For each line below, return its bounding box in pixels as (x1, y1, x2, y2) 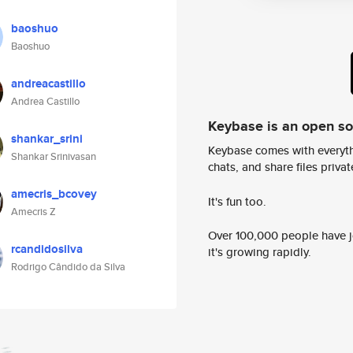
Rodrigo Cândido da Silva (11, 259, 125, 274)
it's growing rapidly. (208, 243, 311, 261)
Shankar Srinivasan (11, 149, 96, 164)
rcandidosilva (11, 240, 83, 258)
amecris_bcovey (11, 185, 97, 203)
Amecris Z (11, 204, 56, 219)
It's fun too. (208, 192, 266, 210)
